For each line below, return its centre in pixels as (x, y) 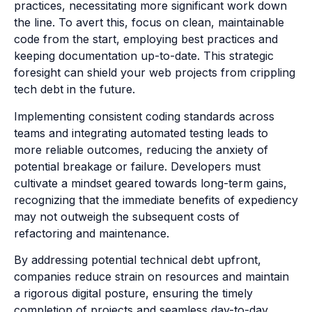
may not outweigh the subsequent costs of (127, 216)
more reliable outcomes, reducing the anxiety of (141, 149)
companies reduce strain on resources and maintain (151, 276)
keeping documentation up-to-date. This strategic (144, 56)
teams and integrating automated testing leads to (141, 133)
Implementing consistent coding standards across (144, 116)
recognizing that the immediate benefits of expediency (156, 200)
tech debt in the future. (75, 89)
